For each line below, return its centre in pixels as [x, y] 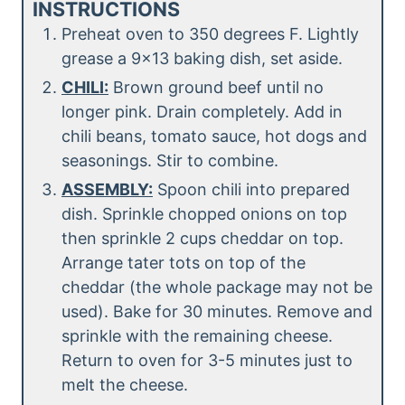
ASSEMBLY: [107, 190]
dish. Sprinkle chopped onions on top [204, 214]
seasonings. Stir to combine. [170, 161]
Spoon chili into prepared [251, 190]
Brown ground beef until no [216, 88]
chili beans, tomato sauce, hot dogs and [214, 137]
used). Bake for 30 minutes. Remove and [217, 312]
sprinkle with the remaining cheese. [197, 336]
